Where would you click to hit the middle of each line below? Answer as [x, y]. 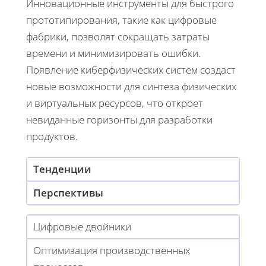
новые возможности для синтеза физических [131, 87]
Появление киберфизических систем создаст [131, 70]
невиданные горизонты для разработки [119, 120]
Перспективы [68, 193]
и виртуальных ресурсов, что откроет [115, 103]
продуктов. [52, 137]
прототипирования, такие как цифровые [121, 20]
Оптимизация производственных [112, 251]
